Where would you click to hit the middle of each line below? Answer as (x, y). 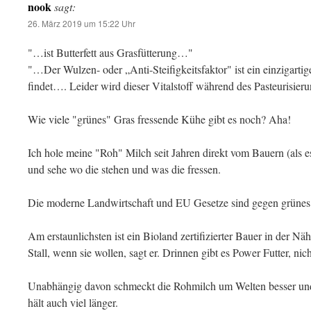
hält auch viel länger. (73, 302)
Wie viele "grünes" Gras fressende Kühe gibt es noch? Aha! (159, 119)
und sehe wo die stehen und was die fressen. (124, 169)
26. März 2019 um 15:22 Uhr (82, 23)
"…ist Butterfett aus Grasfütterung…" (110, 52)
